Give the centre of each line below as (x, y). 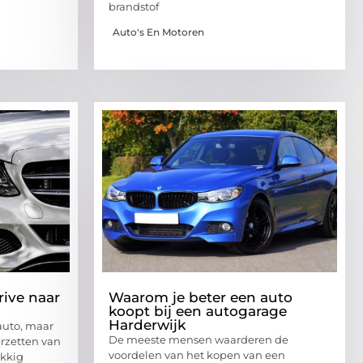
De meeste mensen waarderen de (199, 339)
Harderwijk (147, 325)
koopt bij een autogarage (198, 311)
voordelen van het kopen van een (197, 354)
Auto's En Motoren (158, 32)
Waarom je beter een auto (201, 297)
